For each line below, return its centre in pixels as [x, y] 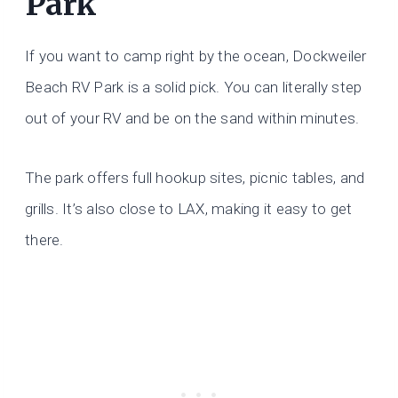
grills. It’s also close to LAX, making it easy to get [189, 209]
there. [44, 240]
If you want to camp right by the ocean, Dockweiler [196, 56]
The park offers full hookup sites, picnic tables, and [195, 178]
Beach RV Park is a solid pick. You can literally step [194, 88]
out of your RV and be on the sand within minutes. [192, 119]
